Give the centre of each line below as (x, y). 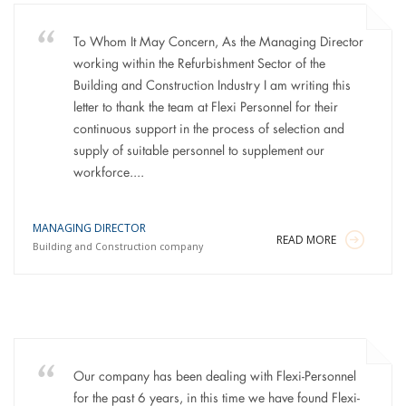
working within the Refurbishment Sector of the (199, 64)
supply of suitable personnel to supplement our (198, 151)
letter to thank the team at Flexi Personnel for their (205, 108)
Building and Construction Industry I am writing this (212, 86)
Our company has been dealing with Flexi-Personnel (214, 377)
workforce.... (108, 173)
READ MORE (307, 240)
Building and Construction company (117, 247)
